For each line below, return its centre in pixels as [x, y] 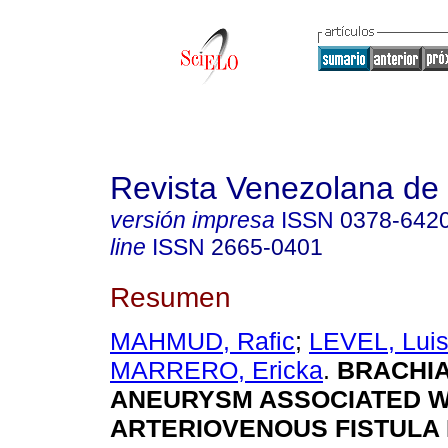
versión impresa [192, 220]
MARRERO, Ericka [216, 370]
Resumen [170, 296]
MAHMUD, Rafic [202, 341]
